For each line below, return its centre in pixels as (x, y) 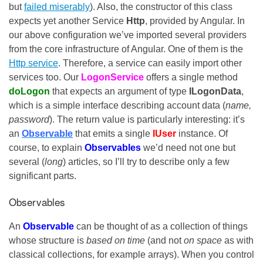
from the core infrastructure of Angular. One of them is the (126, 49)
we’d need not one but (189, 147)
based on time (116, 240)
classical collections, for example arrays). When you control (131, 254)
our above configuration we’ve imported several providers (128, 35)
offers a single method (192, 77)
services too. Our (45, 77)
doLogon (29, 91)
